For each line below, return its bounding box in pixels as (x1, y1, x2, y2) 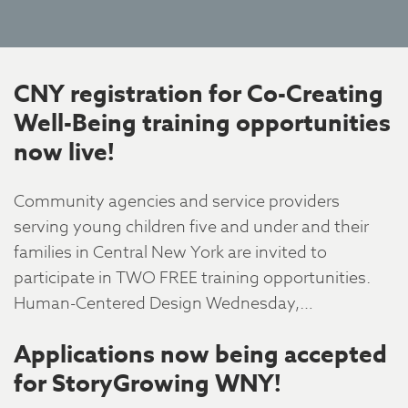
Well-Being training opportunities (14, 107, 391, 138)
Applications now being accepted (14, 338, 387, 370)
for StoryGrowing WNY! (14, 367, 281, 399)
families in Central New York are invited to (14, 240, 327, 265)
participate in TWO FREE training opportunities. (14, 266, 371, 291)
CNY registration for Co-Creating (14, 77, 383, 109)
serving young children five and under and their (14, 215, 369, 240)
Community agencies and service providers (14, 189, 340, 214)
